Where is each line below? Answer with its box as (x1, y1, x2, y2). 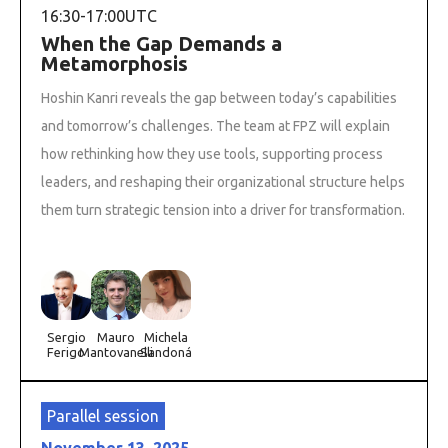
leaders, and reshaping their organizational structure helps (41, 173, 405, 190)
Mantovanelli (79, 344, 153, 359)
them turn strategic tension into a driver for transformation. (41, 201, 405, 218)
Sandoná (140, 344, 192, 359)
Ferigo (47, 344, 85, 359)
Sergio (46, 329, 86, 344)
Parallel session (47, 406, 159, 425)
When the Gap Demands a (41, 31, 282, 55)
